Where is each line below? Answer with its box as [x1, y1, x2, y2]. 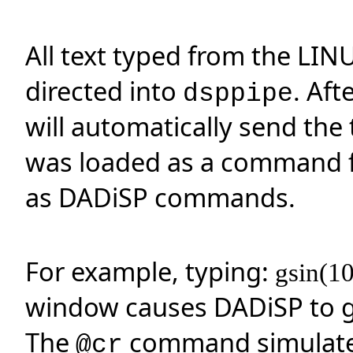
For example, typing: [25, 253, 275, 289]
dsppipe [183, 80, 293, 110]
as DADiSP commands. [25, 180, 295, 216]
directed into [25, 73, 183, 110]
